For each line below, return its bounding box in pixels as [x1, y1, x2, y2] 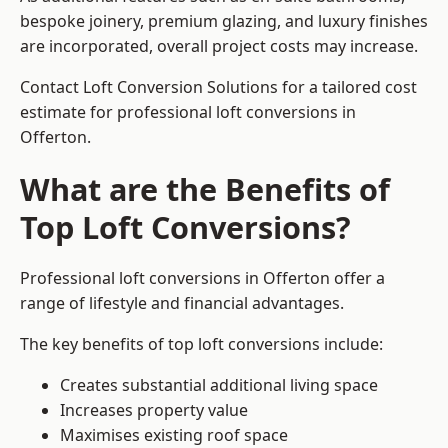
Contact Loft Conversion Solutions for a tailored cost [20, 76, 417, 99]
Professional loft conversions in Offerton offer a [20, 267, 385, 290]
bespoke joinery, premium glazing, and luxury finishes [20, 10, 428, 33]
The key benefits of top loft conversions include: [20, 333, 383, 356]
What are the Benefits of [20, 168, 390, 211]
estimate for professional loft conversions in [20, 101, 356, 124]
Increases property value [60, 399, 248, 422]
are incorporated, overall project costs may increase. [20, 35, 418, 58]
